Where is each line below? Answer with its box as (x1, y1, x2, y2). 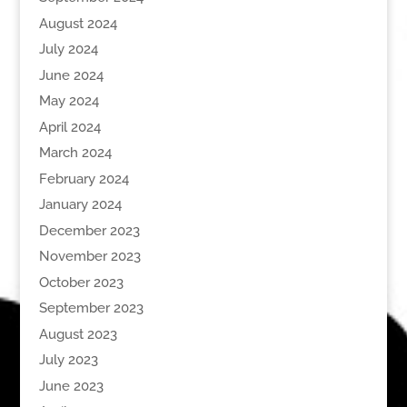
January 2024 (38, 196, 122, 213)
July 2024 (38, 41, 98, 58)
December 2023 (38, 222, 140, 239)
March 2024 (38, 144, 112, 162)
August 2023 (38, 325, 117, 342)
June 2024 (38, 66, 104, 84)
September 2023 (38, 300, 144, 317)
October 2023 (38, 273, 124, 291)
